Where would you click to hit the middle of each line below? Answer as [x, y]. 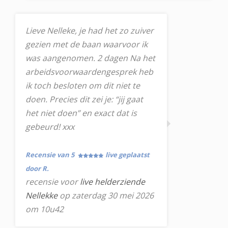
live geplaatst [127, 155]
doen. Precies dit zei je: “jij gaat [84, 99]
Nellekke [41, 195]
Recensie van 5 [51, 155]
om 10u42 [45, 209]
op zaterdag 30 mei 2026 [106, 195]
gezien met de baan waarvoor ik [87, 44]
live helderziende [112, 182]
